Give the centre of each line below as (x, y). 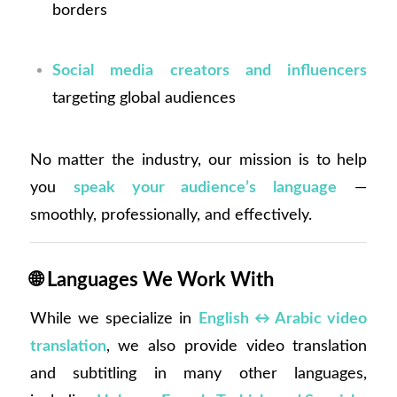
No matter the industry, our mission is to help (198, 160)
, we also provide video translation (237, 346)
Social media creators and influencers (210, 71)
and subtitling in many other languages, (198, 374)
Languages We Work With (160, 280)
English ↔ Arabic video (283, 319)
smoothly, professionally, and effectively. (171, 214)
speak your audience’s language (205, 187)
